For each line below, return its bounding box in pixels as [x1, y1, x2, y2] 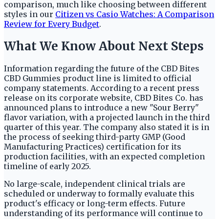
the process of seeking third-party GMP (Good [4, 132, 185, 142]
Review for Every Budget [4, 19, 99, 29]
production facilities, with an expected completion [4, 152, 205, 162]
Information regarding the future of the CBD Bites [4, 64, 199, 74]
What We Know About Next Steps [4, 39, 204, 54]
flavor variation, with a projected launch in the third [4, 112, 210, 123]
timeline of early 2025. [4, 161, 91, 172]
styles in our [4, 9, 55, 20]
